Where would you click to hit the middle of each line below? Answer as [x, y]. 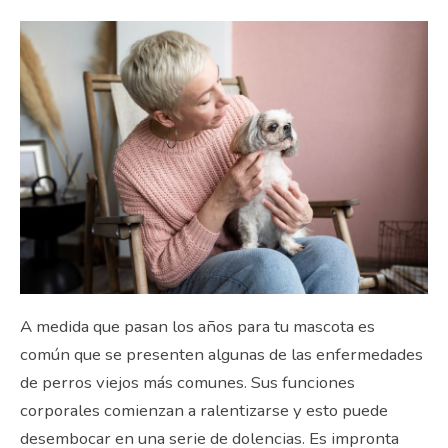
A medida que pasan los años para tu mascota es [197, 326]
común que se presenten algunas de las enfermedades [221, 354]
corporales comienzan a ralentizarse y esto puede [204, 410]
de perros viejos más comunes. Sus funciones [187, 382]
